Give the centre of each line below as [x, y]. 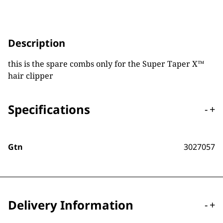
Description [37, 43]
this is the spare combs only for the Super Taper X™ [106, 64]
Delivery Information [71, 205]
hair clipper [31, 76]
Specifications [49, 109]
